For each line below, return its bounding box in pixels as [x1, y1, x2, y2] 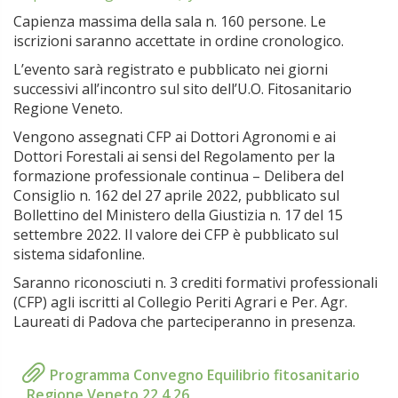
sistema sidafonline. [13, 244, 145, 264]
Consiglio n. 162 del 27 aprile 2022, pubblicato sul [13, 186, 339, 205]
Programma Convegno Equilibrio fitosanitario [46, 365, 361, 385]
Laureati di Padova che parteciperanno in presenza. [13, 312, 355, 331]
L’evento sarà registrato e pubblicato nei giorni [13, 60, 328, 79]
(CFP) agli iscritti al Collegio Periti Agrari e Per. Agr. [13, 292, 347, 312]
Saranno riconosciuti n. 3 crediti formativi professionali [13, 273, 378, 292]
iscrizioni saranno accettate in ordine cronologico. [13, 31, 344, 51]
